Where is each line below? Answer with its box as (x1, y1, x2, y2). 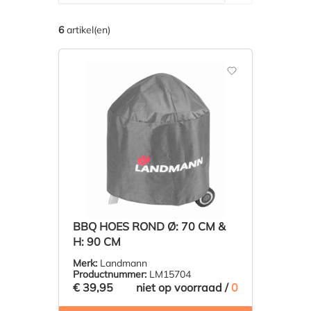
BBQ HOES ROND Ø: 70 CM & (73, 219, 226, 234)
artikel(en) (64, 24, 110, 37)
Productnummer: (73, 268, 146, 281)
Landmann (97, 257, 147, 270)
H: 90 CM (73, 235, 121, 249)
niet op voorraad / (136, 280, 231, 295)
